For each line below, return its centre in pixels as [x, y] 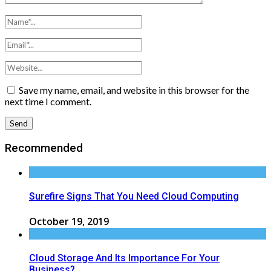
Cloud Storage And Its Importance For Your [124, 258]
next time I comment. [48, 102]
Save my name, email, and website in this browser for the [134, 90]
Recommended [44, 148]
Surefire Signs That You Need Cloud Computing [134, 196]
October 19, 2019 [69, 222]
